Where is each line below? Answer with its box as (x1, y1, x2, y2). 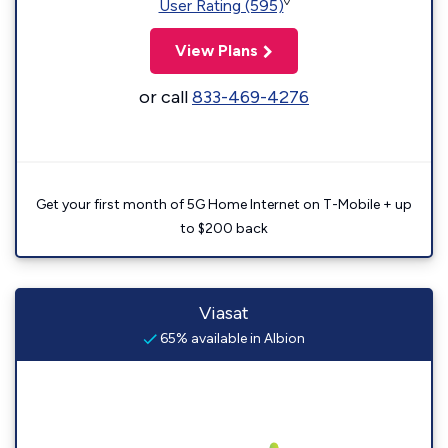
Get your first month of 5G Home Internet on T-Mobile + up (36, 196, 412, 213)
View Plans (175, 41, 258, 60)
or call (139, 86, 192, 108)
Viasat (199, 302, 249, 324)
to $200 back (180, 220, 268, 237)
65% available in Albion (157, 330, 305, 347)
